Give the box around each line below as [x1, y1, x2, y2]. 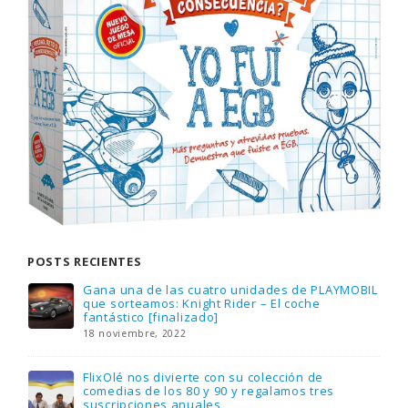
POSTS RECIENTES [27, 253, 142, 270]
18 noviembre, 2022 [82, 327, 186, 341]
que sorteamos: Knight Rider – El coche [82, 295, 320, 312]
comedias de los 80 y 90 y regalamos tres [82, 382, 333, 400]
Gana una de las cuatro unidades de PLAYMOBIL [82, 281, 377, 299]
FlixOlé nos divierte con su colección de [82, 369, 322, 386]
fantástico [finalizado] [82, 309, 219, 326]
